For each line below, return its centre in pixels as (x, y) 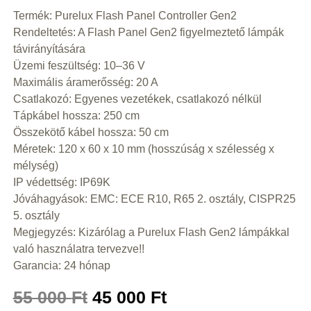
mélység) (35, 166)
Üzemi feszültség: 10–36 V (79, 66)
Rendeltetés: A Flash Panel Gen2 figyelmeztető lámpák (148, 33)
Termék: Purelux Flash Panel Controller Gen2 (125, 16)
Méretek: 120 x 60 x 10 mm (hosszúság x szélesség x (143, 149)
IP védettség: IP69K (61, 183)
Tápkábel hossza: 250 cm (76, 116)
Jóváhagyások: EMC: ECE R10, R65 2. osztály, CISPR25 (154, 199)
